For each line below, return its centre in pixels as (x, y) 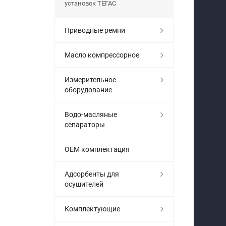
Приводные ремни (95, 30)
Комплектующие (92, 209)
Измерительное (90, 79)
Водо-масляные (91, 114)
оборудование (88, 90)
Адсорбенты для (92, 174)
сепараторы (85, 124)
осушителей (84, 184)
